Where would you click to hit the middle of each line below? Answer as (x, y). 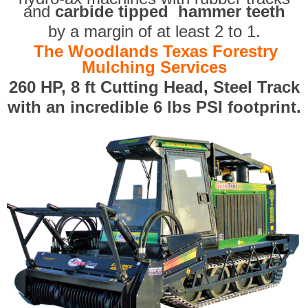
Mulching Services (154, 67)
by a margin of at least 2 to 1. (154, 32)
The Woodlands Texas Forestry (155, 52)
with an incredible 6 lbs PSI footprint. (154, 107)
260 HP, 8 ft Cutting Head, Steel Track (154, 87)
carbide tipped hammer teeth (170, 12)
